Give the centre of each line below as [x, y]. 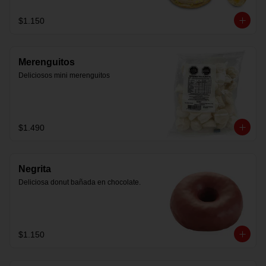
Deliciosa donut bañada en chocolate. [80, 182]
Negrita [35, 169]
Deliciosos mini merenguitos [64, 75]
